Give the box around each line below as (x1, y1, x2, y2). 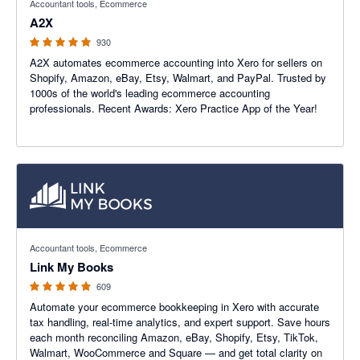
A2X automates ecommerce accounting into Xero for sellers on (30, 55, 322, 70)
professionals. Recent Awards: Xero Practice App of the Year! (30, 100, 317, 116)
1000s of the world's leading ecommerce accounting (30, 85, 270, 100)
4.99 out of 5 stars (17, 228, 102, 243)
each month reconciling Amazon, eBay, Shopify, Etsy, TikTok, (30, 329, 318, 345)
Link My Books (30, 258, 113, 276)
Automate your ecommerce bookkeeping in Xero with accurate (30, 299, 319, 314)
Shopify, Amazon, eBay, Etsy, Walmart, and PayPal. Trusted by (30, 70, 326, 85)
